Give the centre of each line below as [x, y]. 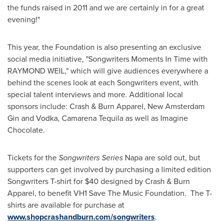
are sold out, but [171, 158]
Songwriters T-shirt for [46, 181]
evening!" [24, 19]
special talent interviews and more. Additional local [95, 94]
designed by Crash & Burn [144, 181]
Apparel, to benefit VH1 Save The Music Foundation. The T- [110, 193]
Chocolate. [26, 130]
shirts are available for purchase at [66, 205]
